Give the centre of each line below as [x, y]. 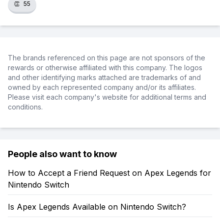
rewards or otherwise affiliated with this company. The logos [105, 68]
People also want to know [62, 154]
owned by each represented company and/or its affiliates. [102, 87]
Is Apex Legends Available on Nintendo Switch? [97, 207]
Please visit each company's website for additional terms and [107, 97]
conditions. [25, 107]
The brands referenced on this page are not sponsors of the [107, 58]
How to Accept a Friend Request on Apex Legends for [110, 173]
